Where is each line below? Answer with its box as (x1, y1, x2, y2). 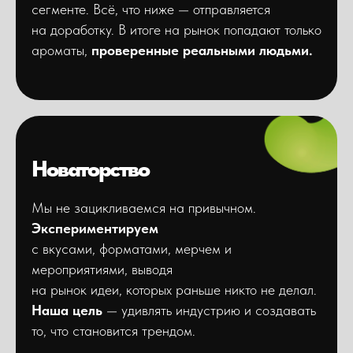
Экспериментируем (32, 219, 158, 236)
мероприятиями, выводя (32, 260, 173, 277)
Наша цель (32, 301, 102, 318)
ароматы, (32, 41, 91, 58)
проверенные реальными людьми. (91, 41, 313, 58)
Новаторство (32, 154, 149, 182)
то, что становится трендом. (32, 321, 195, 339)
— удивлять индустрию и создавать (102, 301, 316, 318)
